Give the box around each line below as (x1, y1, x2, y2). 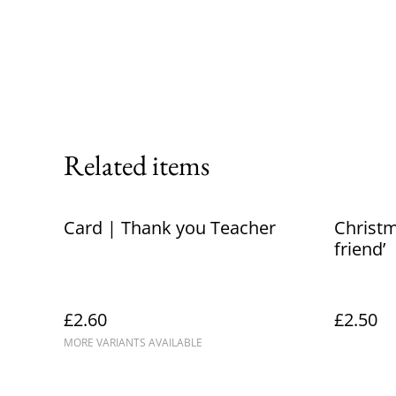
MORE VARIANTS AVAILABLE (64, 335, 202, 351)
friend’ (334, 237, 385, 262)
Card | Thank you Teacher (64, 216, 276, 240)
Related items (64, 147, 209, 185)
